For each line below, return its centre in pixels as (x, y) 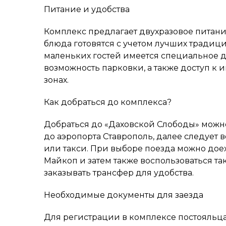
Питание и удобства (87, 9)
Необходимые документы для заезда (124, 195)
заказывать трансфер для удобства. (119, 173)
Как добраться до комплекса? (108, 102)
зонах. (56, 80)
